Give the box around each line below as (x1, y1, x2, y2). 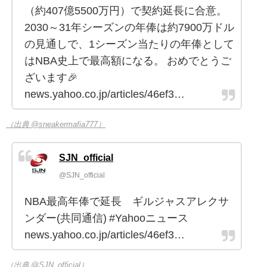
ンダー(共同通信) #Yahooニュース (24, 213, 188, 224)
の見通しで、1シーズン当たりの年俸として (24, 39, 234, 50)
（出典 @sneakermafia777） (6, 120, 105, 129)
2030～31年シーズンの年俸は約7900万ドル (24, 22, 234, 33)
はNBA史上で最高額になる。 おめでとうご (24, 55, 231, 67)
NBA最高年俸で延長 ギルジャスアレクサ (24, 196, 229, 207)
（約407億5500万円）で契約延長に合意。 (24, 5, 227, 17)
